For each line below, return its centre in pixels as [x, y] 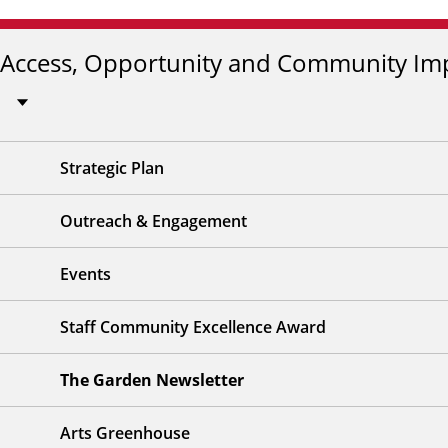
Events [85, 273]
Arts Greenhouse [125, 432]
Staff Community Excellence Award [193, 326]
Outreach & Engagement [153, 220]
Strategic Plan [112, 167]
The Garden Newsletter [152, 379]
